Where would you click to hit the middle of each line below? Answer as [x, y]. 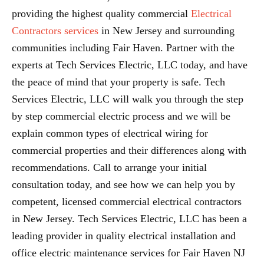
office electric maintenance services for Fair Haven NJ [128, 253]
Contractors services [55, 31]
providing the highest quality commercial [101, 14]
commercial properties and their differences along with [129, 151]
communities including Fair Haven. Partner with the [123, 48]
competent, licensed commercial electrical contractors [127, 202]
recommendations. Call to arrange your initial [109, 168]
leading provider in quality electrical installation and [124, 236]
